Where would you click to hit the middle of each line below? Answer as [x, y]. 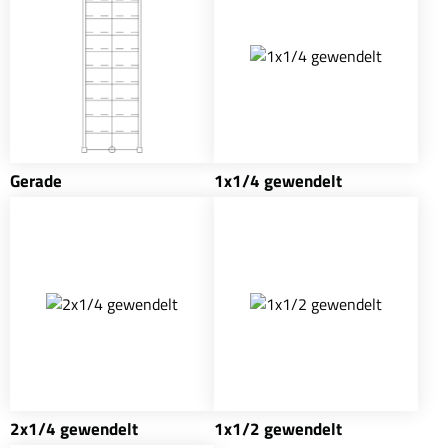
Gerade [36, 180]
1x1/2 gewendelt [278, 428]
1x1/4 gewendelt [278, 180]
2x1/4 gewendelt [74, 428]
